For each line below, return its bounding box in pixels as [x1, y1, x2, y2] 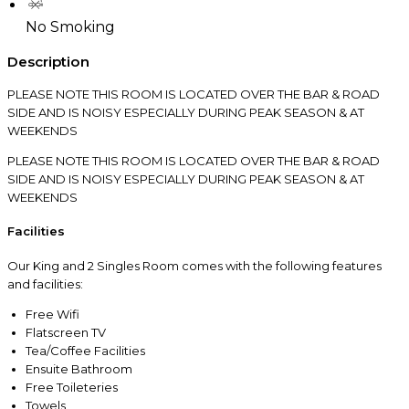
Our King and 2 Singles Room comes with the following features [7, 257, 382, 273]
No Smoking [26, 17, 115, 36]
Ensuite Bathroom [26, 361, 132, 376]
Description [7, 52, 89, 70]
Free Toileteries [26, 379, 118, 394]
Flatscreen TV [26, 324, 106, 340]
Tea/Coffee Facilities [26, 342, 145, 358]
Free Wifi [26, 306, 79, 321]
